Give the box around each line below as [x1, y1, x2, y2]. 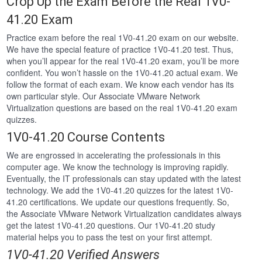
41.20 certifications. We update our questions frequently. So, [6, 196, 230, 208]
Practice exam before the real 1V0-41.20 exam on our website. [6, 32, 239, 44]
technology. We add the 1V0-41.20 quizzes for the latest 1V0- [6, 184, 234, 196]
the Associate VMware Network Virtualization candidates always [6, 208, 242, 220]
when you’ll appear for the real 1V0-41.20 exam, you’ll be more [6, 55, 240, 67]
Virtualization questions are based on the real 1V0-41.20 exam [6, 102, 238, 114]
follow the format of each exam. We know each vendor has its [6, 78, 235, 91]
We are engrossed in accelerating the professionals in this [6, 149, 221, 161]
